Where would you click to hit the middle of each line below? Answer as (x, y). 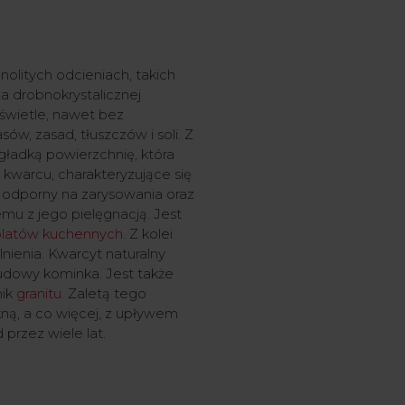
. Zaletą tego (104, 294)
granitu (38, 294)
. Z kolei (147, 235)
